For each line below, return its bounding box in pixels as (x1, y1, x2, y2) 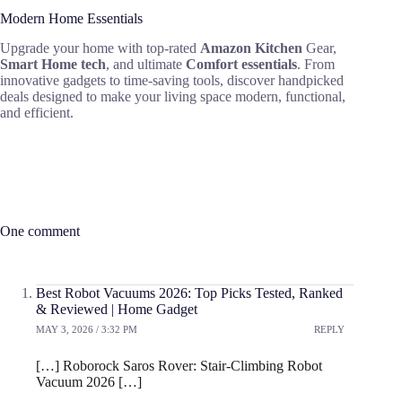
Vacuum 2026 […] (36, 374, 142, 390)
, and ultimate (106, 57, 182, 73)
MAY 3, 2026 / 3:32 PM (36, 323, 137, 335)
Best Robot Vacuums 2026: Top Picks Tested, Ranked (36, 285, 343, 301)
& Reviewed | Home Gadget (36, 301, 197, 318)
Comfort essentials (182, 57, 297, 73)
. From (297, 57, 335, 73)
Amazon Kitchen (200, 40, 302, 57)
